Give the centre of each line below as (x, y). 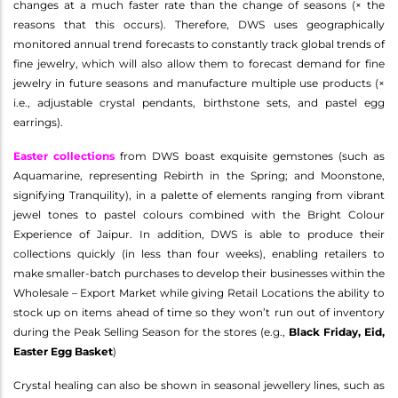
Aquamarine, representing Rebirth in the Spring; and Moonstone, (199, 175)
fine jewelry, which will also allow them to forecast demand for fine (199, 63)
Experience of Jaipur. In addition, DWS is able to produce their (199, 234)
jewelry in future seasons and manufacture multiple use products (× (199, 83)
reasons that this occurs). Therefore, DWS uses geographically (199, 24)
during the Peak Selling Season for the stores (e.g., (151, 331)
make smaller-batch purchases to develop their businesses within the (199, 273)
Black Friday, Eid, (337, 331)
